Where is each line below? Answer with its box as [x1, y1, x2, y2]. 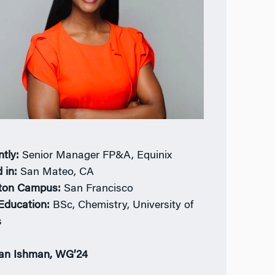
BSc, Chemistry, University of [53, 200, 194, 212]
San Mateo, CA [20, 167, 95, 179]
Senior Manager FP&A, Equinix [22, 150, 172, 162]
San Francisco [64, 184, 134, 195]
